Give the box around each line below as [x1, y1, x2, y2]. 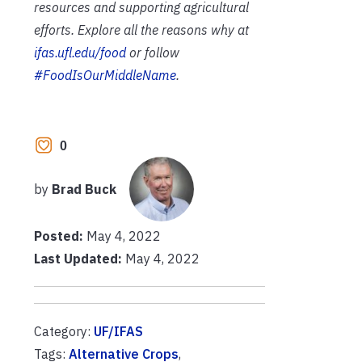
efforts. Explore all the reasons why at [34, 22, 249, 39]
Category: [34, 323, 94, 340]
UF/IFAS [94, 323, 143, 340]
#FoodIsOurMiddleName [34, 67, 176, 84]
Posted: [34, 228, 86, 245]
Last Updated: [34, 250, 122, 267]
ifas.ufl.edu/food [34, 44, 126, 61]
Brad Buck [52, 181, 116, 198]
